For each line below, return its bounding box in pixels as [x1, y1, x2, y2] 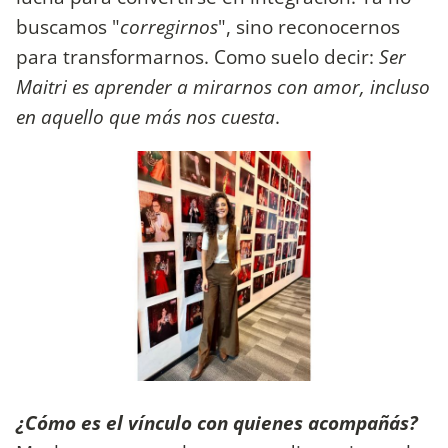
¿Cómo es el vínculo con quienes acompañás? [16, 409, 418, 437]
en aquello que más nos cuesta [16, 102, 275, 130]
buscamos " [16, 12, 120, 40]
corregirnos [120, 12, 218, 40]
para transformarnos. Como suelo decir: [16, 42, 379, 70]
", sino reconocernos [218, 12, 400, 40]
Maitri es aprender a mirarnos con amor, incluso [16, 72, 430, 100]
